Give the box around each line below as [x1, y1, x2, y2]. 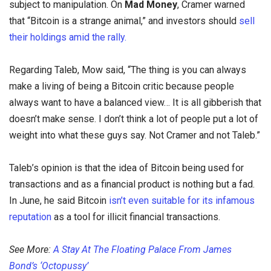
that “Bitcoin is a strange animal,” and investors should [9, 15, 239, 27]
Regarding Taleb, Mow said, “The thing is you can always [9, 64, 246, 76]
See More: [9, 244, 53, 256]
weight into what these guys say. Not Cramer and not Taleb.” [9, 129, 260, 141]
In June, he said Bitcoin [9, 194, 106, 206]
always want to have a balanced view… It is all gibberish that [9, 96, 261, 108]
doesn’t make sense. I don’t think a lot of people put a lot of [9, 113, 258, 125]
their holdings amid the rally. [9, 31, 126, 43]
